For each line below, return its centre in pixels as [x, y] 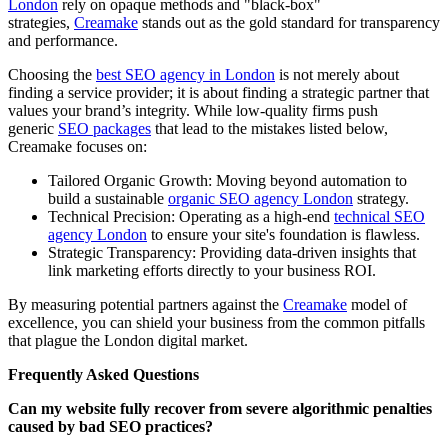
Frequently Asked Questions [105, 375]
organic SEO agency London [260, 199]
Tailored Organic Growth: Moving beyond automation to [227, 181]
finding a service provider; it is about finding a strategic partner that [218, 93]
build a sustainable [108, 199]
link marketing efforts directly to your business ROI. [212, 271]
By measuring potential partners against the [145, 305]
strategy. [381, 199]
